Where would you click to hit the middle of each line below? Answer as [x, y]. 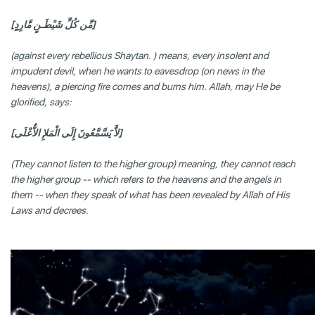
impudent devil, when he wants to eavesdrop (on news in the [137, 71]
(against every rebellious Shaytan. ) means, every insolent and [140, 55]
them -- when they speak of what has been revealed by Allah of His [150, 194]
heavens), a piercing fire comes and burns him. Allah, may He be [145, 86]
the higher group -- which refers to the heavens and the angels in [146, 179]
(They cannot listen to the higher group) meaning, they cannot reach [153, 163]
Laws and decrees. [51, 210]
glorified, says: [41, 102]
